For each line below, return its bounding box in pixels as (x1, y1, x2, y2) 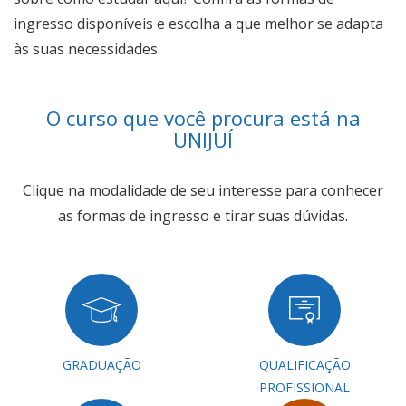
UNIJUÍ (173, 126, 233, 153)
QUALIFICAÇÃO (258, 356, 351, 373)
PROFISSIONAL (259, 379, 350, 396)
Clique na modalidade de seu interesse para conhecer (23, 180, 383, 200)
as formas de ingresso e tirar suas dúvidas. (58, 206, 348, 226)
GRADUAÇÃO (62, 356, 141, 373)
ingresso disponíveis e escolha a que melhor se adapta (14, 14, 383, 34)
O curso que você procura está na (45, 104, 361, 131)
